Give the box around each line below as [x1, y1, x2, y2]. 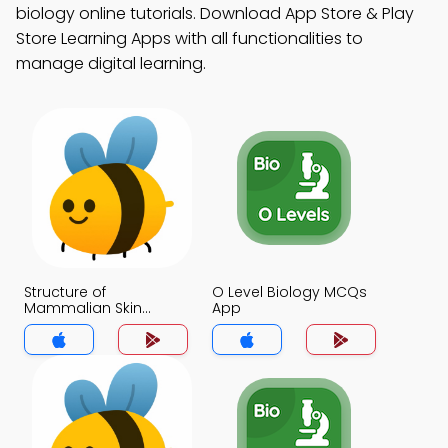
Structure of [24, 282, 106, 302]
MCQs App [24, 314, 100, 334]
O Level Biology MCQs [212, 282, 367, 302]
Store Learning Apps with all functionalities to [16, 27, 363, 50]
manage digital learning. [16, 52, 206, 75]
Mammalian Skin [24, 298, 142, 318]
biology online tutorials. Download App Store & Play [16, 2, 414, 25]
